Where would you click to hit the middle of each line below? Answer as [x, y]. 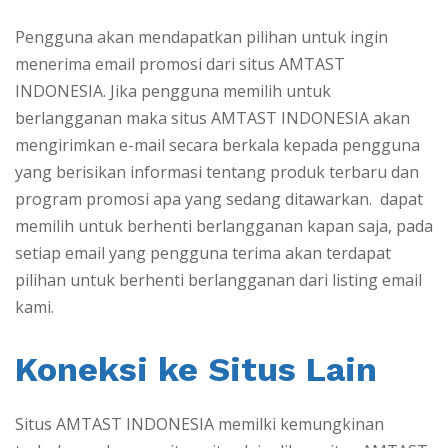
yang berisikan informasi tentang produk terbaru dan [217, 172]
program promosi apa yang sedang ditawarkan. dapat [219, 199]
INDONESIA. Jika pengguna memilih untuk [173, 91]
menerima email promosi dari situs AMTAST [180, 64]
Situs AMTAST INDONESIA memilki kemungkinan [199, 424]
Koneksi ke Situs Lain [196, 368]
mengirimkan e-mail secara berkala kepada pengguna [217, 145]
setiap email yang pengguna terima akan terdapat [203, 253]
